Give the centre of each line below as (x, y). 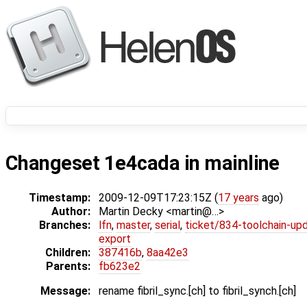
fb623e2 (120, 267)
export (115, 239)
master (133, 225)
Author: (71, 212)
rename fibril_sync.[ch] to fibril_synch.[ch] (197, 291)
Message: (65, 291)
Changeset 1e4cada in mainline (143, 163)
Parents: (68, 267)
